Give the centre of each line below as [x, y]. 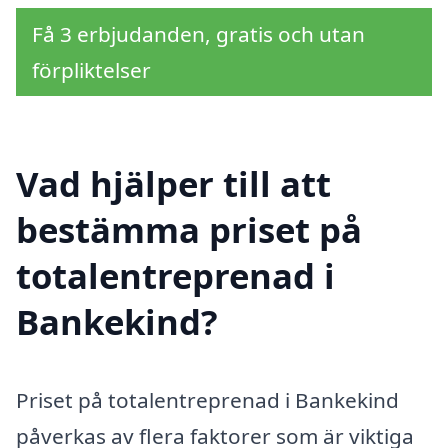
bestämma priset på [189, 229]
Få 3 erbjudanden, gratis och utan [198, 34]
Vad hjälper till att [173, 183]
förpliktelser [91, 70]
